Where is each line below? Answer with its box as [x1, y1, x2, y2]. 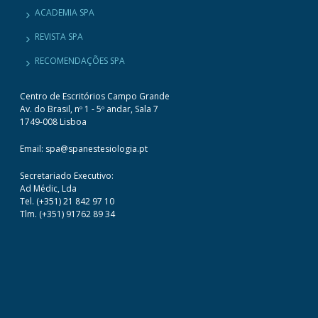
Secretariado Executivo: [20, 169, 114, 182]
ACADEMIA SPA [35, 6, 95, 18]
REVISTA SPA [35, 30, 84, 43]
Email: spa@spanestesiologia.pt [20, 142, 148, 155]
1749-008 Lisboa [20, 115, 87, 128]
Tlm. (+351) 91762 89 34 [20, 207, 116, 220]
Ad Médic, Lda [20, 182, 77, 194]
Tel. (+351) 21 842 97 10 [20, 194, 115, 207]
